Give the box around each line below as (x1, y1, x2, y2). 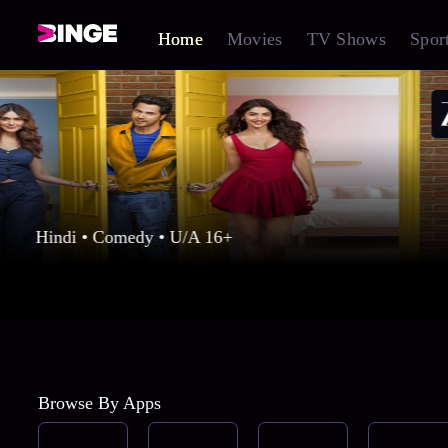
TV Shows (306, 29, 386, 50)
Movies (226, 29, 283, 50)
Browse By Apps (37, 393, 161, 414)
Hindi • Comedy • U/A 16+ (35, 227, 233, 248)
